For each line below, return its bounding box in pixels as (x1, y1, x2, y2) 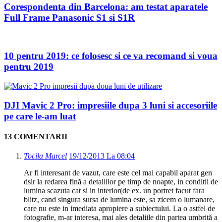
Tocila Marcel (24, 152, 67, 161)
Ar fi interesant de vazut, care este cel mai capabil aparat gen (24, 168, 212, 177)
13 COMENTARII (4, 132, 67, 141)
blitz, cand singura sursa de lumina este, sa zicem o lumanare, (24, 195, 215, 204)
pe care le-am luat (4, 111, 76, 121)
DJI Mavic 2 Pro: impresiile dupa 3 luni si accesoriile (4, 100, 217, 111)
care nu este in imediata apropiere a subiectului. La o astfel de (24, 204, 215, 213)
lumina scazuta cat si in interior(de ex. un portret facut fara (24, 186, 205, 195)
